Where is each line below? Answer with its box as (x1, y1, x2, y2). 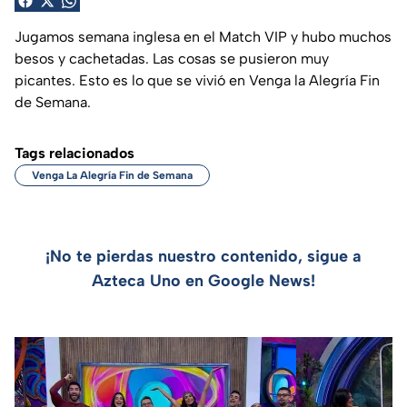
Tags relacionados (15, 144, 134, 162)
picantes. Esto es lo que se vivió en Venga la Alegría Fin (15, 71, 380, 89)
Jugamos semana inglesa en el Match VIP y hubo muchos (15, 27, 392, 45)
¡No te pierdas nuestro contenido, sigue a (45, 245, 362, 266)
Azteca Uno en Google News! (92, 270, 315, 291)
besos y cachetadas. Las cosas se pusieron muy (15, 49, 329, 67)
